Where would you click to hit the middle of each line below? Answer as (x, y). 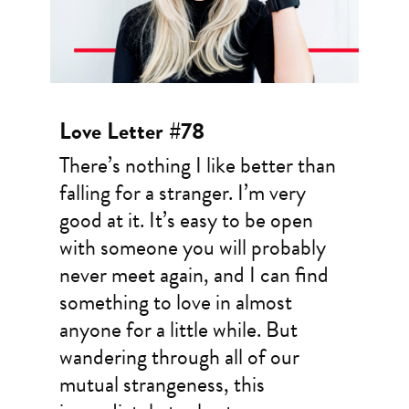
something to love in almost (175, 303)
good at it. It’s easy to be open (186, 220)
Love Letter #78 (131, 131)
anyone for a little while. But (178, 330)
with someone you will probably (192, 248)
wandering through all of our (179, 357)
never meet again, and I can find (194, 275)
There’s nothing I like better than (197, 166)
